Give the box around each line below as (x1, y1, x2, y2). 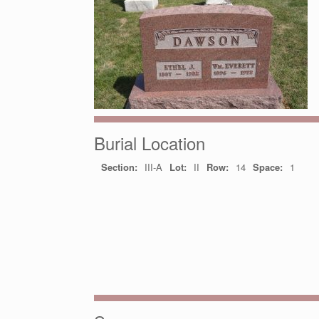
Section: (101, 160, 137, 174)
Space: (253, 160, 283, 174)
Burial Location (94, 130, 205, 155)
